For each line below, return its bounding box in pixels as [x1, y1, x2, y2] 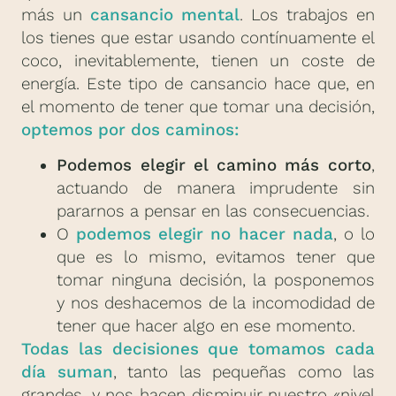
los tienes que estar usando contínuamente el [21, 28, 375, 49]
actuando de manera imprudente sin [57, 179, 375, 199]
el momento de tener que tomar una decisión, [21, 97, 375, 118]
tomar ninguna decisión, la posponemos [57, 270, 375, 291]
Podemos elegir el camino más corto [57, 156, 371, 176]
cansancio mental [90, 5, 240, 26]
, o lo [332, 225, 376, 245]
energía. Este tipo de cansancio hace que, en [21, 74, 375, 95]
